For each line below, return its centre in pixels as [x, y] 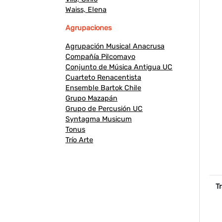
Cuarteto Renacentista [103, 78]
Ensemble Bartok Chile [103, 88]
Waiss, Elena [86, 10]
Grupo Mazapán [91, 99]
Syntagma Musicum [99, 119]
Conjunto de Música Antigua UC [119, 67]
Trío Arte [79, 140]
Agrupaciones [88, 28]
